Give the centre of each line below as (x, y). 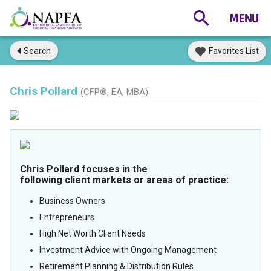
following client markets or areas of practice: (124, 180)
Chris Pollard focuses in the (84, 169)
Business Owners (72, 201)
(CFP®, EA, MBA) (114, 92)
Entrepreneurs (67, 217)
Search (37, 51)
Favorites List (234, 51)
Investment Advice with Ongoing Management (128, 250)
